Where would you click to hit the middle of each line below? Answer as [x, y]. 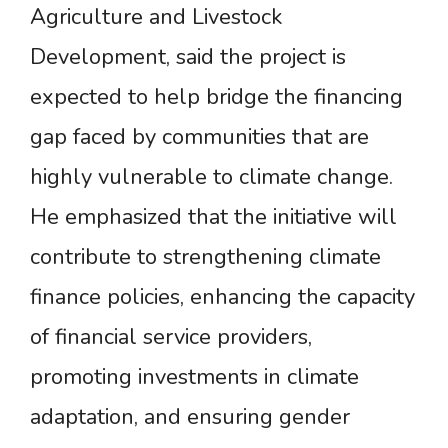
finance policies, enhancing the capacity [222, 296]
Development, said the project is [188, 56]
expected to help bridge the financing [216, 96]
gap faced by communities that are [199, 136]
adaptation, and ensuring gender [190, 416]
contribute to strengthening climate [205, 256]
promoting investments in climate [194, 376]
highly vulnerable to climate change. [211, 176]
